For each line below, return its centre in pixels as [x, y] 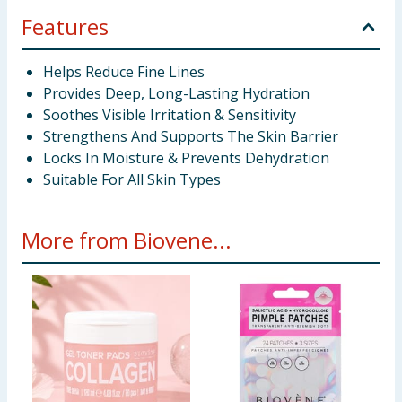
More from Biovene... [127, 240]
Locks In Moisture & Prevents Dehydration [186, 158]
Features [65, 26]
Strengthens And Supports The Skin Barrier [191, 136]
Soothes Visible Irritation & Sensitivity [170, 115]
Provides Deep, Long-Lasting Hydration [176, 93]
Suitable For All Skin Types [132, 179]
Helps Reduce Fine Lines [124, 72]
